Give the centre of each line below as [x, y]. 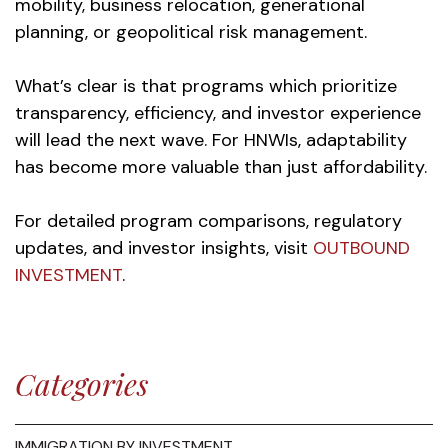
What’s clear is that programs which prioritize [206, 86]
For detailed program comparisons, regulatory [208, 221]
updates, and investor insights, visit [161, 248]
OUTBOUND [361, 248]
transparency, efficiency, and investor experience [218, 113]
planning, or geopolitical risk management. [191, 32]
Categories [81, 384]
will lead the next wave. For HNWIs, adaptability [211, 140]
